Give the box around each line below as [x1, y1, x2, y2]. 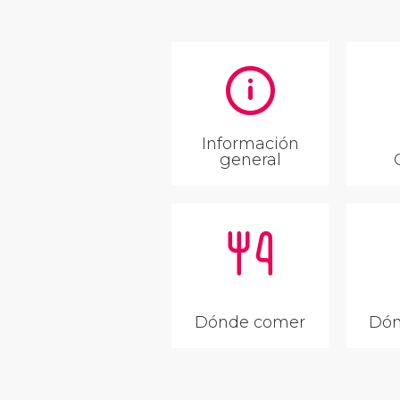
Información [201, 134, 299, 154]
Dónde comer [195, 312, 305, 332]
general [219, 150, 281, 171]
